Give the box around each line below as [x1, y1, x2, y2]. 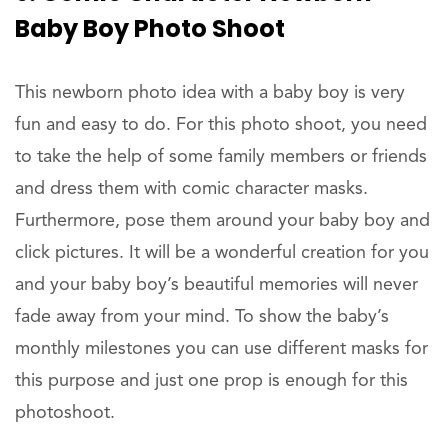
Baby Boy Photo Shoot [15, 12, 285, 46]
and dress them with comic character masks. [15, 180, 368, 199]
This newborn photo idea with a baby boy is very [15, 84, 405, 103]
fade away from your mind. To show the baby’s [15, 308, 389, 327]
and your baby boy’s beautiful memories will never [15, 276, 418, 295]
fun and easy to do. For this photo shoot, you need [15, 116, 427, 135]
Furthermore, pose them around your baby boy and [15, 212, 430, 231]
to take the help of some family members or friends [15, 148, 427, 167]
